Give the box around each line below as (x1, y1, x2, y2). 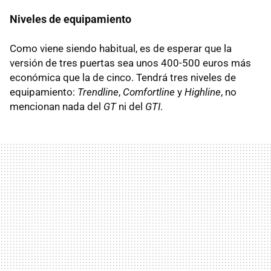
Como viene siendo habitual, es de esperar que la (10, 42, 232, 54)
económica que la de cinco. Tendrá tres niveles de (10, 71, 236, 83)
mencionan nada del (10, 100, 103, 113)
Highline (184, 85, 221, 98)
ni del (116, 100, 145, 113)
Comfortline (123, 85, 175, 98)
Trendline (77, 85, 119, 98)
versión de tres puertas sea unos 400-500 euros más (10, 56, 251, 69)
